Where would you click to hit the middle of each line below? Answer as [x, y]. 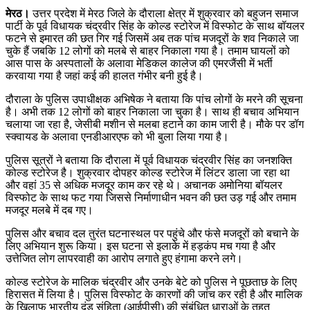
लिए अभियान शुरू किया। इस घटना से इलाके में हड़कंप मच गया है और [140, 246]
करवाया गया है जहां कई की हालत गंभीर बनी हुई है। [104, 75]
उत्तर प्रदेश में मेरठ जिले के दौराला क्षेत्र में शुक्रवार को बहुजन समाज [164, 13]
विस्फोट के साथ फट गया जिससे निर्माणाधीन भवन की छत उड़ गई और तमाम [151, 197]
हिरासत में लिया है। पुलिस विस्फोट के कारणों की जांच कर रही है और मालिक [154, 294]
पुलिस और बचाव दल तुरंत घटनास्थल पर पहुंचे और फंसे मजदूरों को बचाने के [152, 233]
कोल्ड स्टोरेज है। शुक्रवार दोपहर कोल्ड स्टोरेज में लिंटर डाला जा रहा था [148, 172]
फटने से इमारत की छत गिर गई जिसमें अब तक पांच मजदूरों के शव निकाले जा [152, 38]
